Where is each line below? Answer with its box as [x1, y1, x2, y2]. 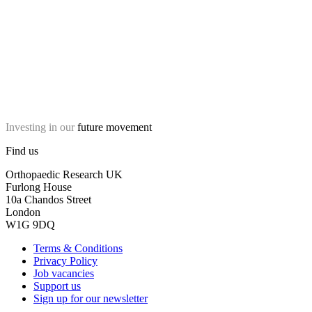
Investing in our [6, 120, 75, 133]
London [6, 205, 40, 218]
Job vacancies [33, 267, 94, 279]
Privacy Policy [33, 254, 97, 267]
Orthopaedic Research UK [6, 168, 123, 180]
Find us [6, 144, 38, 157]
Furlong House [6, 180, 72, 193]
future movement [75, 120, 152, 133]
